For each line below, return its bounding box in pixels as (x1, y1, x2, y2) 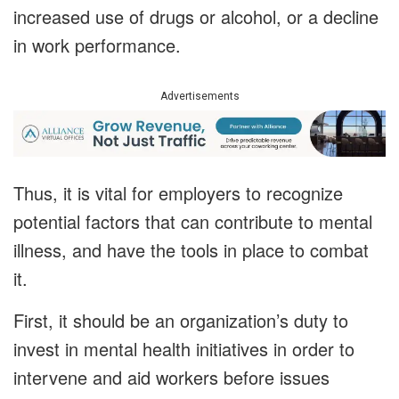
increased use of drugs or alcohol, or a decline (13, 4, 379, 30)
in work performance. (13, 32, 181, 59)
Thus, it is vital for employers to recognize (13, 180, 343, 207)
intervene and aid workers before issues (13, 364, 330, 391)
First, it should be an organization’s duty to (13, 307, 348, 334)
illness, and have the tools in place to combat (13, 237, 369, 264)
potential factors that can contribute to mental (13, 208, 372, 235)
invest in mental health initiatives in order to (13, 336, 354, 362)
